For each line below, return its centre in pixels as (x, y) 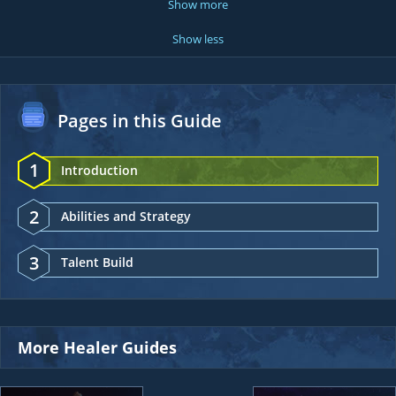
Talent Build (97, 262)
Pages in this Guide (140, 121)
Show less (198, 39)
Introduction (99, 170)
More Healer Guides (97, 347)
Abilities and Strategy (126, 216)
